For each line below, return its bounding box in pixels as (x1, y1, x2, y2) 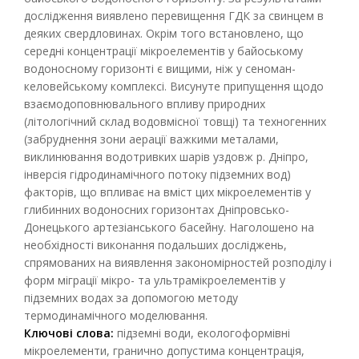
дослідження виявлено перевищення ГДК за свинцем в (24, 8, 324, 23)
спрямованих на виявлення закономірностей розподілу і (24, 255, 332, 270)
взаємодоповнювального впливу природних (24, 96, 265, 111)
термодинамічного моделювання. (24, 308, 208, 323)
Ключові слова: (24, 325, 114, 341)
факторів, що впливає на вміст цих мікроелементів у (24, 184, 311, 200)
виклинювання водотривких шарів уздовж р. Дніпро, (24, 149, 309, 164)
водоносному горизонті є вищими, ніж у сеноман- (24, 61, 296, 76)
